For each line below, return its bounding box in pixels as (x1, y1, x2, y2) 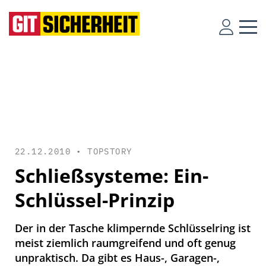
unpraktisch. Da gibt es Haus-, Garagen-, (15, 251, 220, 265)
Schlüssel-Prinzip (15, 187, 175, 213)
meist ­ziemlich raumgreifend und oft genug (15, 236, 236, 250)
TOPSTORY (87, 146, 132, 157)
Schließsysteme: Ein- (15, 163, 208, 188)
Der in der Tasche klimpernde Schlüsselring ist (15, 221, 251, 235)
